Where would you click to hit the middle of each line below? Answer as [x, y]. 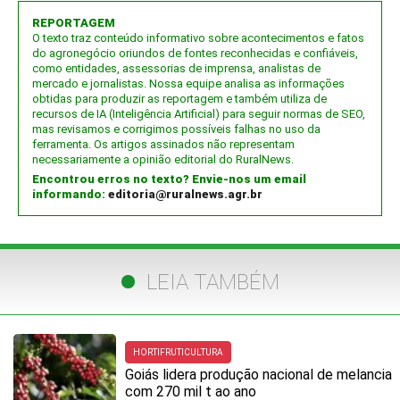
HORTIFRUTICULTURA [178, 353]
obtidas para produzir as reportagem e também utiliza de [179, 99]
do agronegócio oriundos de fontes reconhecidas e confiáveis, [195, 54]
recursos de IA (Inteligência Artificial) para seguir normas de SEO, [199, 114]
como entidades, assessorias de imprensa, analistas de [176, 69]
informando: [70, 195]
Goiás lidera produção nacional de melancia [258, 375]
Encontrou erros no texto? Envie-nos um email [169, 179]
